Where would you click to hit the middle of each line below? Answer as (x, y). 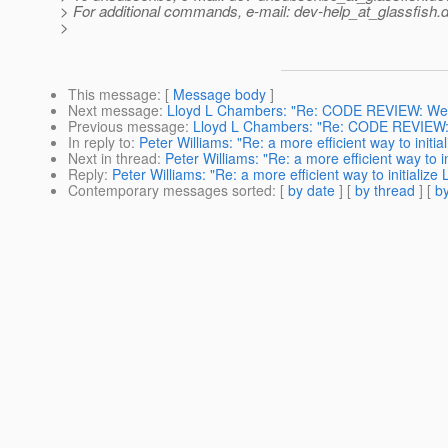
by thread (385, 190)
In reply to (99, 142)
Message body (219, 94)
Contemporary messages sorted (170, 190)
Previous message (126, 126)
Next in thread (112, 158)
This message (112, 94)
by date (311, 190)
